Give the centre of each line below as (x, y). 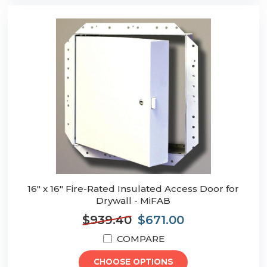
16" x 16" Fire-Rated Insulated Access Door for (133, 189)
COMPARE (140, 239)
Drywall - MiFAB (133, 201)
